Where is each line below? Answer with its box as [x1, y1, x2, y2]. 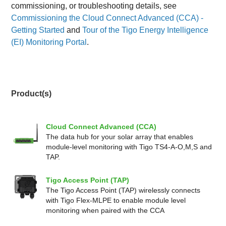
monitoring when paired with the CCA [46, 206, 165, 214]
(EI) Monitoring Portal [11, 38, 87, 46]
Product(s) [11, 89, 52, 98]
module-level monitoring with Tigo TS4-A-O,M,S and [46, 143, 212, 151]
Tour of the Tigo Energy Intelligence [82, 26, 209, 34]
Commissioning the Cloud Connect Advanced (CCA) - [11, 14, 204, 22]
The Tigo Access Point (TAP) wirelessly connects [46, 186, 201, 194]
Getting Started [11, 26, 65, 34]
